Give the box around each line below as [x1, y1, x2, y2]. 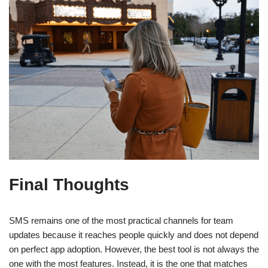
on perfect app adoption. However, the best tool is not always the [9, 243, 259, 254]
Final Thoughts [9, 175, 129, 194]
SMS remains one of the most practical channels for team [9, 215, 233, 226]
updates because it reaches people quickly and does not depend [9, 229, 258, 240]
